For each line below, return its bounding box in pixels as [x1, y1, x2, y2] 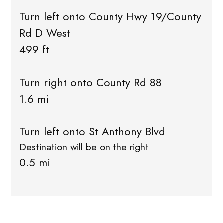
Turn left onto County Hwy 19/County [19, 9, 201, 25]
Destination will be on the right [19, 140, 149, 154]
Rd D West [19, 25, 70, 41]
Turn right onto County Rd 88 [19, 75, 162, 91]
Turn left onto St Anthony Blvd [19, 124, 165, 140]
